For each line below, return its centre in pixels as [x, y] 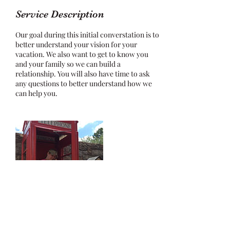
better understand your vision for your [76, 44]
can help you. [36, 93]
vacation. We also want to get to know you [82, 54]
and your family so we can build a [68, 64]
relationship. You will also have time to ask [83, 74]
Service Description [60, 14]
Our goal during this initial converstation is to [87, 35]
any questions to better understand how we [84, 83]
